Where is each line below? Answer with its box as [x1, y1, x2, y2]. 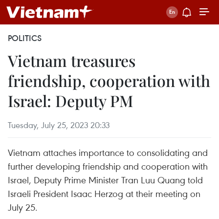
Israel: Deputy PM [8, 90, 133, 111]
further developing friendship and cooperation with [8, 160, 208, 172]
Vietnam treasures [8, 50, 135, 71]
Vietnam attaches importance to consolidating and [8, 146, 208, 158]
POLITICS [8, 33, 42, 44]
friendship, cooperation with [8, 70, 210, 91]
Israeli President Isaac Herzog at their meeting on [8, 187, 200, 199]
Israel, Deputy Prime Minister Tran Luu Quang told [8, 174, 203, 186]
